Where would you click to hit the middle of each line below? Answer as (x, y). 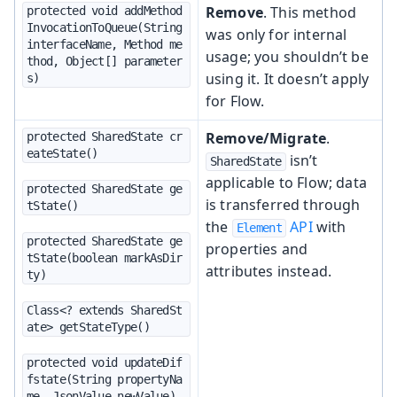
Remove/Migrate (266, 138)
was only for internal (276, 34)
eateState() (62, 153)
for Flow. (235, 101)
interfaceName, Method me (105, 44)
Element (259, 227)
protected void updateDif (105, 362)
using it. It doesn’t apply (288, 78)
